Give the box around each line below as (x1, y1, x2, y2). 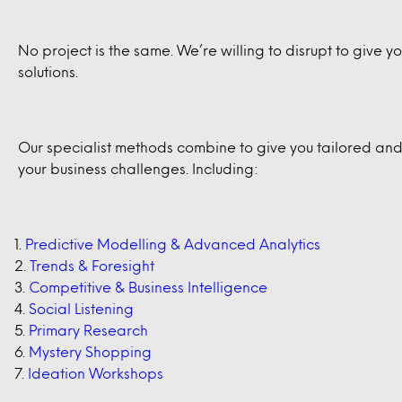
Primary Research (29, 324, 148, 336)
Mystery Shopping (29, 345, 152, 357)
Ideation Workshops (28, 367, 163, 379)
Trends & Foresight (30, 259, 154, 271)
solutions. (18, 66, 78, 77)
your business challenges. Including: (18, 162, 258, 174)
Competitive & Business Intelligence (29, 281, 267, 293)
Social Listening (29, 302, 134, 314)
